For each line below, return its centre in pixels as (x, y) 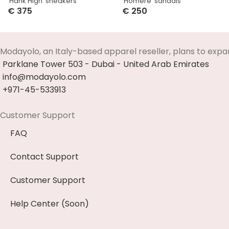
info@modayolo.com (44, 77)
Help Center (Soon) (50, 204)
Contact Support (44, 157)
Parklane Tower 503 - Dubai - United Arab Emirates (106, 64)
